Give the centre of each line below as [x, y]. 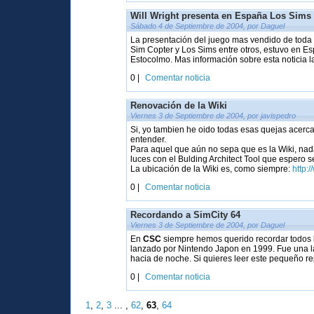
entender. [149, 139]
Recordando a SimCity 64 [186, 215]
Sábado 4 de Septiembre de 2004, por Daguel [208, 26]
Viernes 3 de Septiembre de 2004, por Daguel [208, 225]
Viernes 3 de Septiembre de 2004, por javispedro [213, 116]
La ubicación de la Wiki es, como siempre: [212, 169]
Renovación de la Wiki [179, 105]
